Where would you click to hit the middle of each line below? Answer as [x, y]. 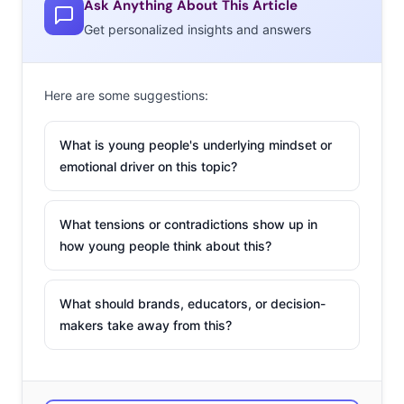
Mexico [50, 93]
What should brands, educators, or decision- [193, 303]
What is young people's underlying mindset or [196, 144]
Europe [50, 367]
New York [60, 196]
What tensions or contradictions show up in [188, 224]
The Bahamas [74, 128]
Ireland [51, 162]
